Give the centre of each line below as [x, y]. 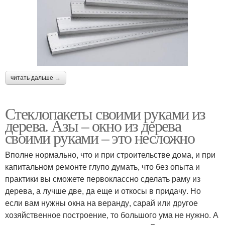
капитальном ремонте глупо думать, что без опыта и [102, 166]
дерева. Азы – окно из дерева [93, 125]
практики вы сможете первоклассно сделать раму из [103, 178]
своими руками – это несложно [100, 137]
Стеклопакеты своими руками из [105, 113]
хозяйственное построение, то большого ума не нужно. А [112, 214]
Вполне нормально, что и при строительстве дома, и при [110, 154]
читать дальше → [36, 78]
